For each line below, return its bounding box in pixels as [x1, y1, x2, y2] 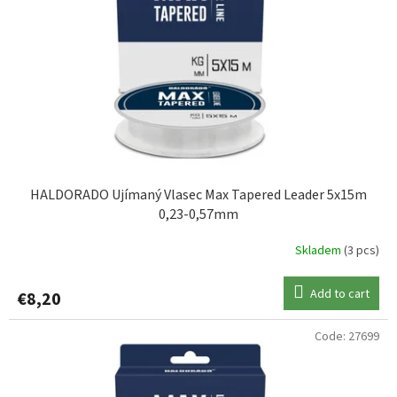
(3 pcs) [344, 241, 379, 260]
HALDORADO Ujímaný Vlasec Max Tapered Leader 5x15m [30, 185, 367, 206]
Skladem [295, 241, 344, 260]
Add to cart [310, 285, 370, 304]
